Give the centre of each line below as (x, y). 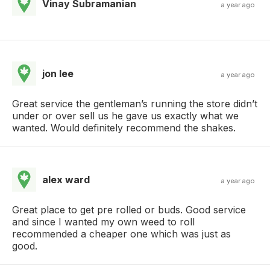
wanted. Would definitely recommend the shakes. (124, 127)
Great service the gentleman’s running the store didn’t (135, 103)
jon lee (58, 73)
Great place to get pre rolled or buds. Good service (129, 209)
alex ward (66, 179)
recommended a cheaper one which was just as (121, 234)
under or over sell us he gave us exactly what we (125, 115)
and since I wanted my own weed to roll (103, 221)
